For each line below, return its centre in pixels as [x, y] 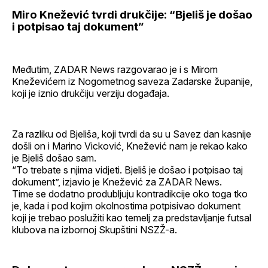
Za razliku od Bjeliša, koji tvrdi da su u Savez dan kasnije [132, 134]
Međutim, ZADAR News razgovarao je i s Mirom [115, 69]
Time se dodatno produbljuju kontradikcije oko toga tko [130, 194]
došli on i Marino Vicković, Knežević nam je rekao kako [130, 146]
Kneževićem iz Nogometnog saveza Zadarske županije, [132, 81]
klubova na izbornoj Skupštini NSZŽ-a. [95, 229]
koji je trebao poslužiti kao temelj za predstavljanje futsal [132, 217]
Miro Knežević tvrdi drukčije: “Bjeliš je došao [132, 15]
